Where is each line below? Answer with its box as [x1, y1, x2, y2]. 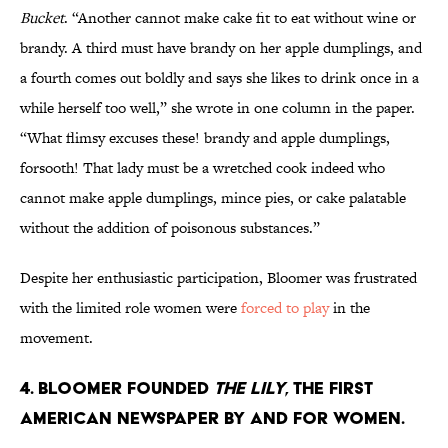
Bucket [20, 7, 64, 29]
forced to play [241, 297, 329, 319]
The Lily [214, 377, 285, 399]
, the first [285, 377, 373, 399]
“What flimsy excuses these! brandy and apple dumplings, [20, 127, 390, 149]
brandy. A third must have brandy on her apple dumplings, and [20, 37, 422, 59]
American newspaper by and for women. [20, 407, 405, 429]
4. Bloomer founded [20, 377, 214, 399]
